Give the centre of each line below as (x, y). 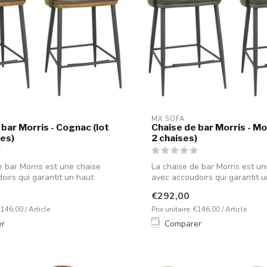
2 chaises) (174, 138)
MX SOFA (168, 119)
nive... (162, 188)
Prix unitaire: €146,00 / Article (199, 209)
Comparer (183, 223)
